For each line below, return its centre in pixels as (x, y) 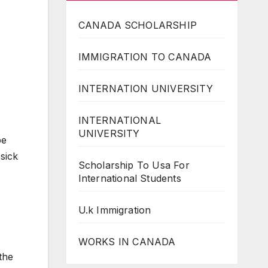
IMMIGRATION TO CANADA (145, 57)
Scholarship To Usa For (134, 165)
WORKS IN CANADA (127, 241)
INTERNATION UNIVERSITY (145, 88)
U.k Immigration (115, 210)
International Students (130, 178)
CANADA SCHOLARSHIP (138, 25)
